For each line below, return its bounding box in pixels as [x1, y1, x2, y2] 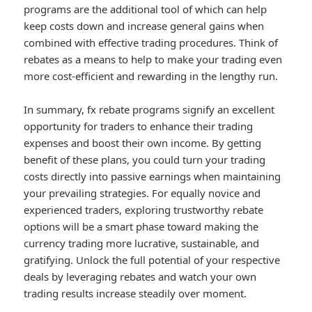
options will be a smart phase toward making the [24, 219, 259, 234]
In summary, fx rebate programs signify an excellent [24, 102, 275, 117]
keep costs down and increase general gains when [24, 19, 265, 33]
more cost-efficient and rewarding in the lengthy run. [24, 69, 279, 84]
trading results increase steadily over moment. [24, 286, 247, 301]
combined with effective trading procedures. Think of [24, 36, 279, 50]
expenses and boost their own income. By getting [24, 136, 262, 150]
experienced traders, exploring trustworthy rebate [24, 203, 264, 217]
